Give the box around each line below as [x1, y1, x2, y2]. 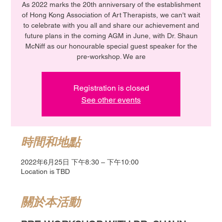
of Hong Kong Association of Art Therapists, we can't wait [22, 10, 200, 19]
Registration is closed [73, 83, 149, 93]
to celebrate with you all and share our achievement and [23, 21, 199, 29]
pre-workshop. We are [76, 52, 146, 60]
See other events [81, 95, 141, 105]
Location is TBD [21, 167, 70, 175]
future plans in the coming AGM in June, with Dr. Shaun [24, 31, 198, 40]
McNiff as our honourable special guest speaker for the [25, 42, 197, 50]
